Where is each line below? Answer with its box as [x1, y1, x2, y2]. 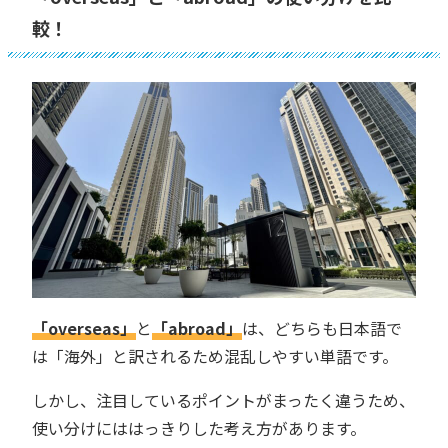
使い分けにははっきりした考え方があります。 [32, 415, 366, 440]
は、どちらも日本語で [242, 315, 402, 340]
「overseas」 [32, 315, 136, 340]
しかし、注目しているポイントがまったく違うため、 [32, 387, 415, 412]
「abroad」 [152, 315, 242, 340]
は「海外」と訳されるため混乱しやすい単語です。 [32, 343, 398, 368]
